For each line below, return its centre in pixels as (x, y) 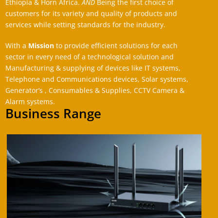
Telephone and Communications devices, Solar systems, (97, 79)
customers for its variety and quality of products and (91, 13)
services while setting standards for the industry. (86, 25)
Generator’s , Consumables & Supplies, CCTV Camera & (95, 90)
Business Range (54, 113)
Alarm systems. (30, 101)
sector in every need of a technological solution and (90, 57)
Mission (41, 45)
